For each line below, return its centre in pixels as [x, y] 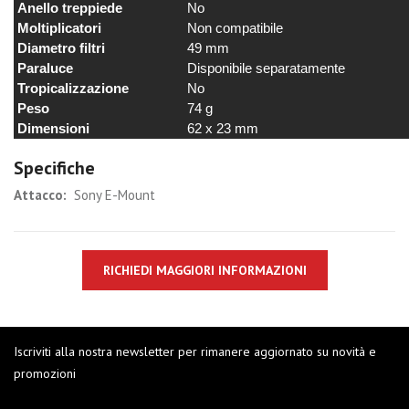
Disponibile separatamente [262, 68]
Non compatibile [231, 28]
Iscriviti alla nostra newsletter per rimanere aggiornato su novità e [195, 352]
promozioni [45, 374]
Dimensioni [52, 129]
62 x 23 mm [219, 129]
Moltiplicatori [58, 28]
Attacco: [42, 195]
